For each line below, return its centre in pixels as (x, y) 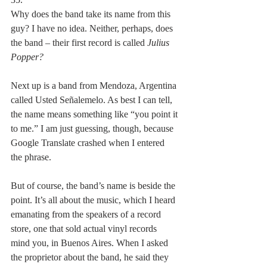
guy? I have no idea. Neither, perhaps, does (93, 28)
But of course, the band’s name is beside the (94, 185)
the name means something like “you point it (95, 114)
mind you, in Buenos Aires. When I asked (91, 243)
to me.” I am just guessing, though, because (93, 128)
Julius (159, 42)
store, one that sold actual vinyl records (85, 228)
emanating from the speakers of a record (87, 214)
